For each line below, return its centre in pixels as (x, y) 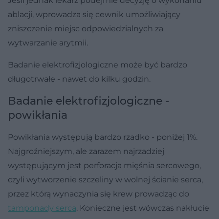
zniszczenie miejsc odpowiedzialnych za (86, 28)
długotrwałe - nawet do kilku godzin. (79, 79)
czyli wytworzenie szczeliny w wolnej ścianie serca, (105, 179)
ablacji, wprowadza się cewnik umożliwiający (94, 14)
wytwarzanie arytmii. (48, 43)
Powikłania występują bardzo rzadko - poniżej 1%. (103, 137)
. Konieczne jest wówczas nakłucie (143, 208)
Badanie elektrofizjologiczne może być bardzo (98, 65)
